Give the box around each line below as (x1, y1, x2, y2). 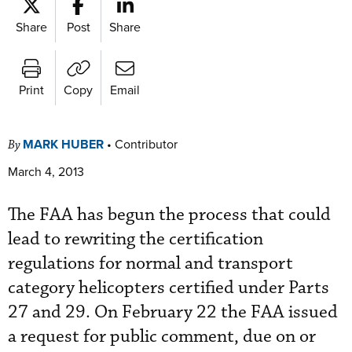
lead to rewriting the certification (8, 228, 263, 251)
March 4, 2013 (8, 163, 84, 180)
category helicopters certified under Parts (8, 277, 329, 299)
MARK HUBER (23, 135, 104, 153)
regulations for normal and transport (8, 252, 293, 275)
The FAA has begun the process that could (8, 203, 331, 226)
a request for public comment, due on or (8, 325, 316, 348)
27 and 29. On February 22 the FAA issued (8, 301, 338, 324)
